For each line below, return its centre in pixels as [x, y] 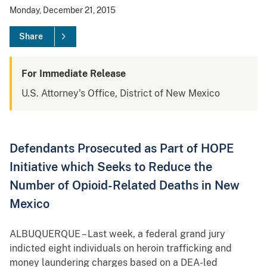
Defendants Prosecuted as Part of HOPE [122, 148]
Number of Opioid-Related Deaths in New [125, 185]
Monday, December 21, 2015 [63, 10]
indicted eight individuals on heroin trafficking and [121, 249]
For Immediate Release [74, 74]
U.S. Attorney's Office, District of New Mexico [121, 94]
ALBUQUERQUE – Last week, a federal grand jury [117, 234]
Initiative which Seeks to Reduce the [111, 167]
